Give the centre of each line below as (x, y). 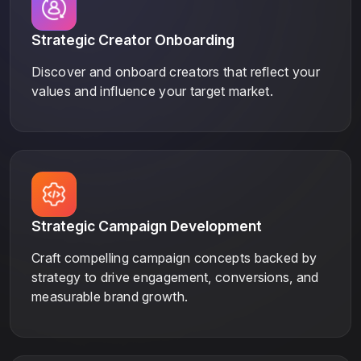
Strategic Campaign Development (147, 226)
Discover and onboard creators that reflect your (176, 71)
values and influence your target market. (152, 91)
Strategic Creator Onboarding (133, 39)
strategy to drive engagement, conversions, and (175, 277)
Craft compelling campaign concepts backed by (174, 257)
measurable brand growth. (110, 296)
